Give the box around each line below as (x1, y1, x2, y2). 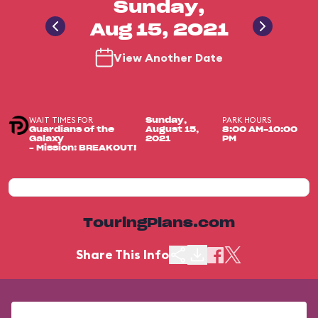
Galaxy (28, 135, 64, 143)
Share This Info (76, 246, 169, 263)
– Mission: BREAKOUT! (28, 144, 137, 152)
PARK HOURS (221, 115, 271, 125)
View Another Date (114, 50, 223, 65)
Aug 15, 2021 (89, 22, 229, 39)
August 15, (145, 126, 199, 133)
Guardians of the (28, 126, 114, 133)
